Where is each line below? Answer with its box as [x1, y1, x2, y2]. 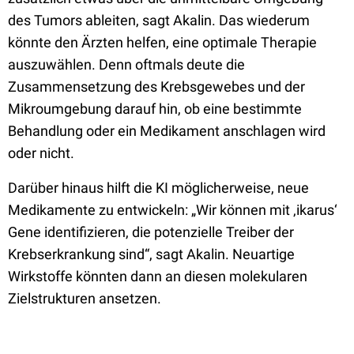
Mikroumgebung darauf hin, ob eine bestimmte [8, 100, 302, 117]
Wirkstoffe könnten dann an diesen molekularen [8, 268, 307, 284]
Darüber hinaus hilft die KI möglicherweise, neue [8, 179, 309, 196]
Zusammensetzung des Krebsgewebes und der [8, 78, 305, 95]
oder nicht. [8, 145, 74, 161]
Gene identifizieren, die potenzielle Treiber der [8, 224, 294, 240]
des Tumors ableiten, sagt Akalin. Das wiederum [8, 12, 310, 28]
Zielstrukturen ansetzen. [8, 290, 161, 307]
